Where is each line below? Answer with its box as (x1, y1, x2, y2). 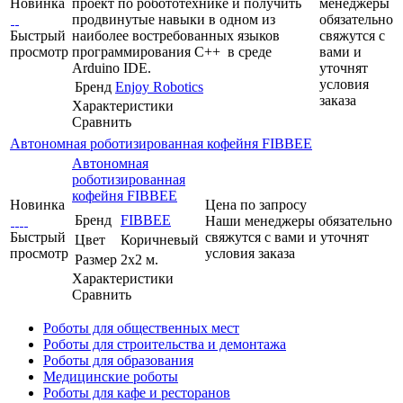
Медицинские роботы (43, 368, 178, 384)
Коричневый (121, 231, 199, 247)
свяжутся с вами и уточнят (205, 228, 369, 245)
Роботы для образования (43, 352, 193, 368)
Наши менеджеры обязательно (205, 212, 392, 228)
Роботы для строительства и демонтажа (43, 336, 286, 352)
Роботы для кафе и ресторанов (43, 384, 230, 400)
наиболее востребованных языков (72, 27, 280, 43)
